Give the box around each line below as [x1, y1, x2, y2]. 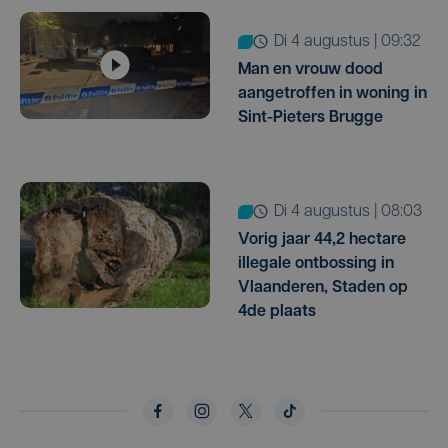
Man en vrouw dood [238, 61, 383, 78]
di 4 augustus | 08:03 [284, 203, 422, 220]
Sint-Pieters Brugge [238, 109, 383, 126]
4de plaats [238, 303, 316, 320]
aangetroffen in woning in [238, 85, 427, 102]
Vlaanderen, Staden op [238, 279, 408, 296]
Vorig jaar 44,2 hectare [238, 231, 406, 248]
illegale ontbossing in [238, 255, 394, 272]
